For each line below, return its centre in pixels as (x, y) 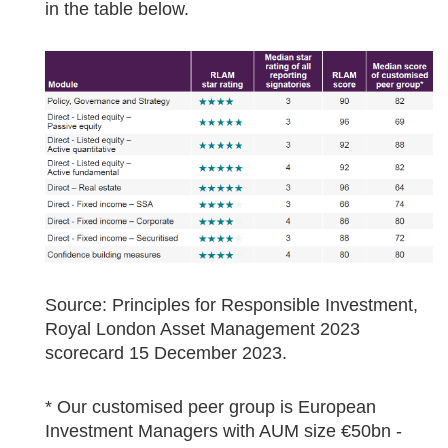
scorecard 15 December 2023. (166, 353)
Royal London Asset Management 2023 (202, 329)
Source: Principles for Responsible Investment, (231, 305)
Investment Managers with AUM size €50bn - (223, 431)
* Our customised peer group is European (210, 407)
